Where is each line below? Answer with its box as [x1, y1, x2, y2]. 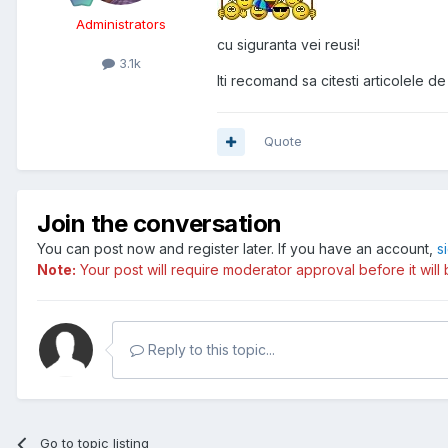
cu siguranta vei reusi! [217, 36, 360, 54]
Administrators [76, 16, 166, 33]
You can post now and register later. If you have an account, [37, 240, 437, 258]
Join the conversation [37, 209, 282, 239]
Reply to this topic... [144, 341, 275, 359]
